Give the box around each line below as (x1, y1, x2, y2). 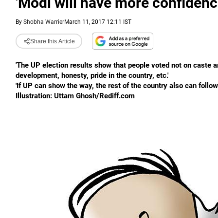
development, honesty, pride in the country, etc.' (16, 71, 168, 80)
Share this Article (30, 37, 75, 45)
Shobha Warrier (23, 18, 64, 25)
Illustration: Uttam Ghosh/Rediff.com (16, 91, 135, 100)
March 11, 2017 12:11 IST (64, 18, 131, 25)
